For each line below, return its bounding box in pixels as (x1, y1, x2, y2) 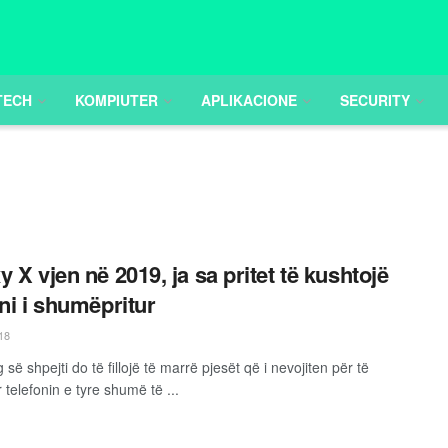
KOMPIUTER (75, 90, 158, 110)
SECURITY (340, 90, 410, 110)
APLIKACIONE (201, 90, 297, 110)
